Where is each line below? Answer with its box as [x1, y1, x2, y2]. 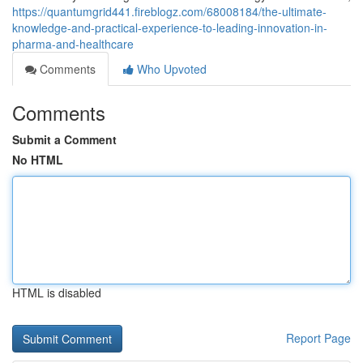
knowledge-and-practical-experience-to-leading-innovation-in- [12, 19, 327, 36]
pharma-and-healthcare [12, 36, 134, 52]
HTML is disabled [12, 284, 101, 301]
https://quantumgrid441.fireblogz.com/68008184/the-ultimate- [12, 3, 327, 19]
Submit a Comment [12, 131, 117, 147]
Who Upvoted [134, 61, 207, 77]
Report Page [286, 330, 351, 346]
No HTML [12, 152, 63, 168]
